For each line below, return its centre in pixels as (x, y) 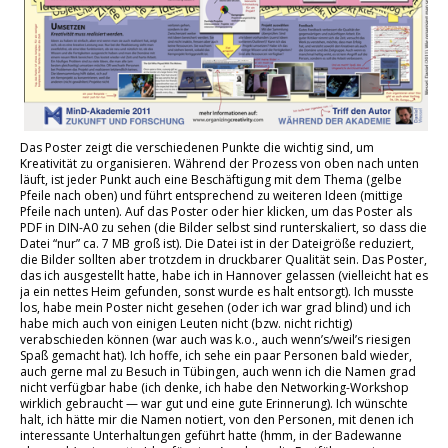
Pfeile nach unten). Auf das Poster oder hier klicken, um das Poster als (216, 211)
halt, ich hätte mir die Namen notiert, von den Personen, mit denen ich (217, 419)
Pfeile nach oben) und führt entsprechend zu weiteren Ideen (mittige (211, 195)
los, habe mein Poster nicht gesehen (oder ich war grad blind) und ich (215, 307)
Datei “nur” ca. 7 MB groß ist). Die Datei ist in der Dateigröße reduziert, (217, 243)
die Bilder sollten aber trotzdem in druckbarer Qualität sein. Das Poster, (223, 259)
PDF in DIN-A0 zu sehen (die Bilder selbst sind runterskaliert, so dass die (223, 227)
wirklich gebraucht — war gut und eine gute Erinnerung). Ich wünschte (214, 403)
